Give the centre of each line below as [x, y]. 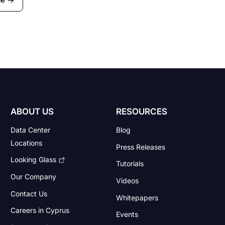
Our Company [34, 176]
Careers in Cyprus [40, 210]
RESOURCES [141, 112]
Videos [127, 180]
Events [127, 214]
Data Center [31, 130]
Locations [27, 143]
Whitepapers [137, 197]
